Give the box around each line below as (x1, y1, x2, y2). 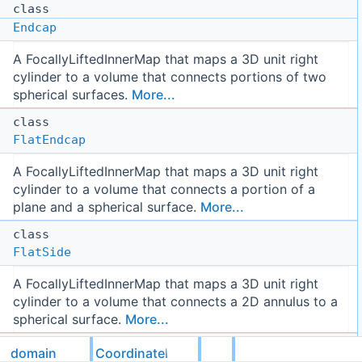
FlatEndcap (13, 133, 86, 148)
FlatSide (13, 245, 71, 260)
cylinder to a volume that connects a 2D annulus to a (13, 293, 338, 310)
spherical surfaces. (13, 86, 132, 103)
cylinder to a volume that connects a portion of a (13, 181, 315, 198)
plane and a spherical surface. (13, 199, 200, 216)
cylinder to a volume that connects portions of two (13, 69, 326, 86)
